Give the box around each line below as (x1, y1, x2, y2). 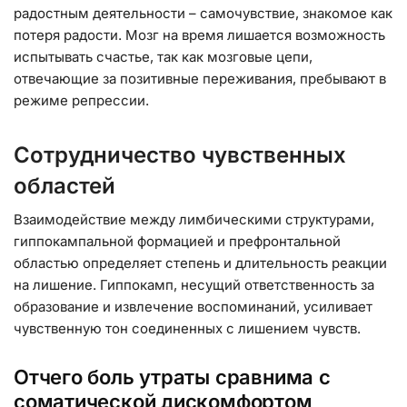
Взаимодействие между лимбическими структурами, (14, 210, 374, 228)
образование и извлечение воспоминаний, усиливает (14, 297, 372, 315)
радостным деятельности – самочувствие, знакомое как (14, 4, 392, 22)
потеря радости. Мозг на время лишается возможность (14, 25, 385, 44)
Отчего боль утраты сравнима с (14, 365, 331, 390)
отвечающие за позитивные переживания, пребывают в (14, 69, 386, 87)
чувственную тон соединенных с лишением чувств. (14, 319, 361, 337)
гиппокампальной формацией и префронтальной (14, 232, 341, 250)
